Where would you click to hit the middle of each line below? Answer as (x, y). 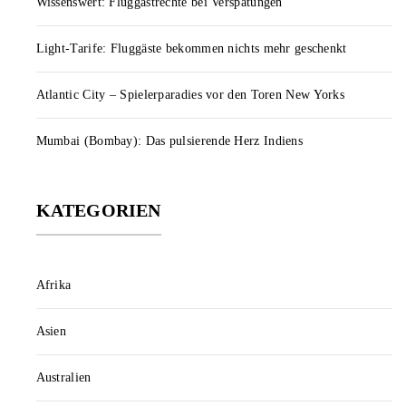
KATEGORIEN (98, 210)
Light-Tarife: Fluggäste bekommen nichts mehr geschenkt (191, 48)
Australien (63, 377)
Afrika (53, 285)
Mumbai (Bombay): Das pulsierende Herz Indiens (169, 140)
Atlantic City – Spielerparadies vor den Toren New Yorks (190, 94)
